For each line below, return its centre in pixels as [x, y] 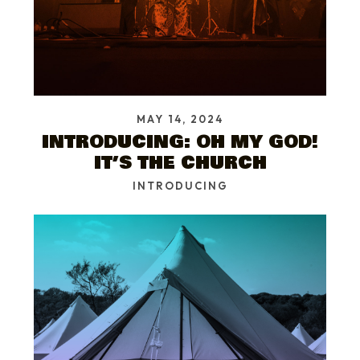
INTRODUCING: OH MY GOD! [180, 142]
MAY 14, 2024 [180, 119]
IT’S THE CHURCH [180, 163]
